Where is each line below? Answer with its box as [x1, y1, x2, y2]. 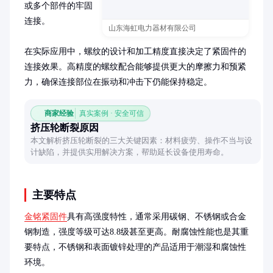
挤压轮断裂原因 [30, 122, 99, 133]
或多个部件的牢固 [24, 1, 93, 10]
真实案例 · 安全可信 [79, 109, 144, 118]
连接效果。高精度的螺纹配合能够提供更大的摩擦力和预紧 [24, 62, 246, 71]
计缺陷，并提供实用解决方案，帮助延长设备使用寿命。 [30, 147, 229, 157]
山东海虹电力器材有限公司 [108, 24, 196, 32]
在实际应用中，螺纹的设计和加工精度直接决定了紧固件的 [24, 47, 246, 56]
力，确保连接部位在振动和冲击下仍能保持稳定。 [24, 77, 212, 87]
